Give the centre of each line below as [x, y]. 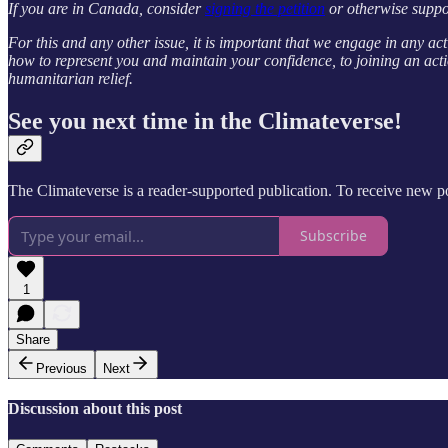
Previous [61, 368]
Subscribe [333, 236]
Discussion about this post [95, 409]
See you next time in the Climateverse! [205, 120]
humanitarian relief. [70, 79]
